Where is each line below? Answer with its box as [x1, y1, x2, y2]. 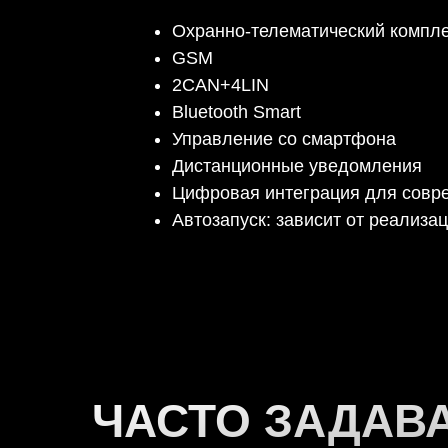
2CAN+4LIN [172, 75, 269, 96]
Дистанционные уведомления [172, 156, 422, 177]
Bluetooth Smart [172, 102, 301, 123]
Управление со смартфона [172, 129, 396, 150]
